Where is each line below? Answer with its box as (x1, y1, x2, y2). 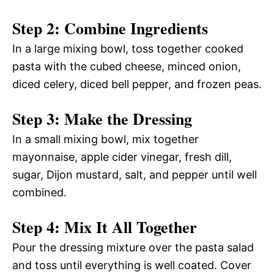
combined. (12, 185, 67, 199)
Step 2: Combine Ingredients (12, 16, 208, 40)
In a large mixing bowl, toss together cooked (12, 42, 243, 55)
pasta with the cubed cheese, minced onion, (12, 59, 241, 73)
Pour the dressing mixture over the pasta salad (12, 240, 254, 254)
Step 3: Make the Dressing (12, 106, 192, 130)
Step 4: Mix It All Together (12, 215, 197, 239)
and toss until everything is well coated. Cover (12, 258, 251, 272)
